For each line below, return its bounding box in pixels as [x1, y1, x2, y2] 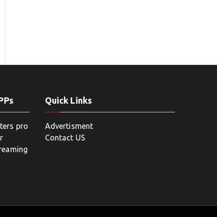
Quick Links [45, 95, 93, 106]
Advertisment [45, 122, 93, 131]
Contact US [45, 133, 85, 142]
